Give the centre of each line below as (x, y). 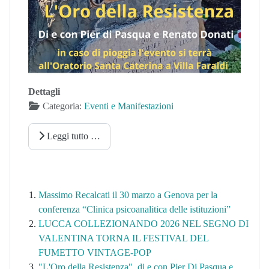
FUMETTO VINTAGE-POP (95, 253)
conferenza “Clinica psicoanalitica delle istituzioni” (134, 210)
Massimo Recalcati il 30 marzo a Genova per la (128, 195)
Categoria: (62, 106)
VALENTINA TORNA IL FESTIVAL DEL (123, 238)
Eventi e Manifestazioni (129, 106)
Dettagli (44, 91)
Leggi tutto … (72, 136)
